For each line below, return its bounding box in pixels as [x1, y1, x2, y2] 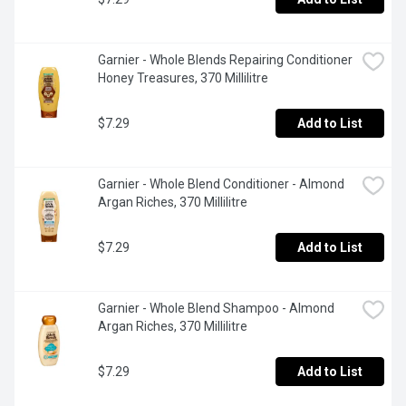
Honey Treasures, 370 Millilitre [98, 71, 268, 86]
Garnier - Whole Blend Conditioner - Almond [98, 177, 344, 192]
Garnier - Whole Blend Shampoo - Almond [98, 301, 334, 316]
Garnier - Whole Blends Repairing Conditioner [98, 53, 353, 68]
